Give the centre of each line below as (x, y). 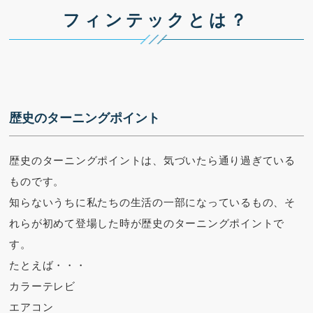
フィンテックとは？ (156, 20)
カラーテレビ (42, 286)
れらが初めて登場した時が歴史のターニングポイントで (147, 223)
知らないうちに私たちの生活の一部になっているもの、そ (152, 202)
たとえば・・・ (48, 265)
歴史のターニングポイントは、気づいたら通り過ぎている (152, 160)
